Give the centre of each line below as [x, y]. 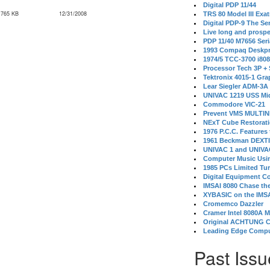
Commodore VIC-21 [234, 104]
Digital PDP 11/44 [230, 5]
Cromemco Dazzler [234, 204]
